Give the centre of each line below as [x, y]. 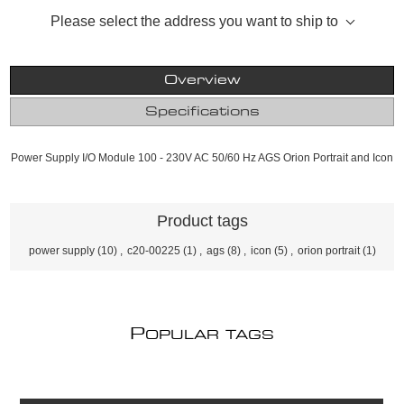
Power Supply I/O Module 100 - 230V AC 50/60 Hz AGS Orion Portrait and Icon [202, 157]
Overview [202, 80]
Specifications [202, 111]
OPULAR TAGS [210, 335]
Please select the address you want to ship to [194, 21]
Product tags [202, 220]
